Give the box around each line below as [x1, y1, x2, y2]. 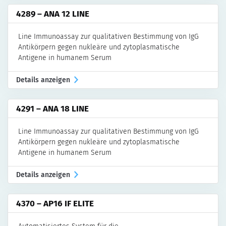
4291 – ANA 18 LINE [16, 103, 89, 114]
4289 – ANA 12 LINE [16, 8, 89, 19]
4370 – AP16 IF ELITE [16, 198, 94, 208]
